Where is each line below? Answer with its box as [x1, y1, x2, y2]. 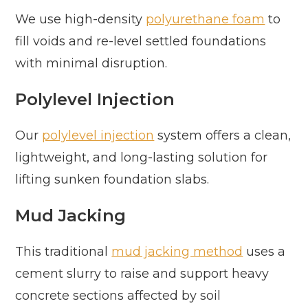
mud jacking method [111, 244, 243, 260]
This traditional [15, 244, 112, 260]
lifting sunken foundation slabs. [15, 172, 210, 188]
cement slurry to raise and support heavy [15, 266, 269, 282]
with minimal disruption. [15, 56, 168, 71]
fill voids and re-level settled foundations [15, 34, 267, 49]
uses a [243, 244, 286, 260]
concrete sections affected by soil [15, 288, 221, 304]
